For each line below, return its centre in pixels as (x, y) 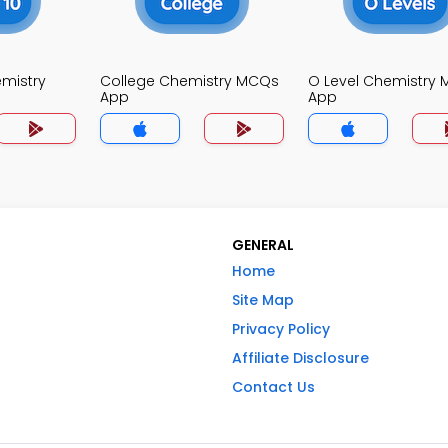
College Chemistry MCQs (189, 81)
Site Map (263, 300)
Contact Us (273, 387)
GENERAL (263, 245)
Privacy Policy (281, 329)
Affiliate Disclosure (300, 358)
